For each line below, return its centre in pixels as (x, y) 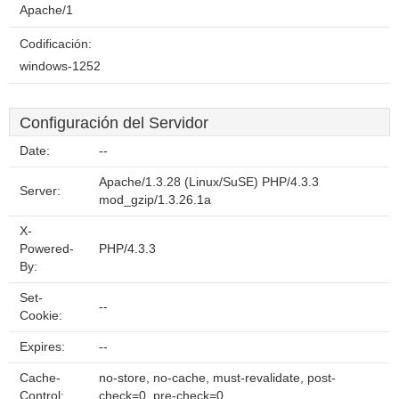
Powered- (47, 249)
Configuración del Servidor (114, 123)
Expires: (42, 347)
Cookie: (41, 316)
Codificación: (56, 44)
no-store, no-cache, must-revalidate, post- (217, 378)
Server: (40, 191)
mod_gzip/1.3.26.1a (155, 200)
